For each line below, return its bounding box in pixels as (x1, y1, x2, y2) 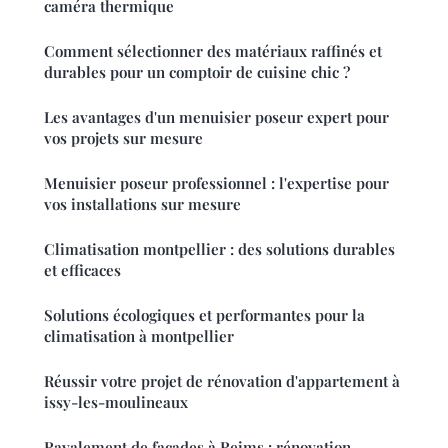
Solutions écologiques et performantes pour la (44, 304, 365, 325)
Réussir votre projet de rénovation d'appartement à (44, 370, 400, 391)
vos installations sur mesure (44, 193, 241, 214)
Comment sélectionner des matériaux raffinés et (44, 40, 382, 61)
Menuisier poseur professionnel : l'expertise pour (44, 172, 389, 193)
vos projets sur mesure (44, 127, 203, 148)
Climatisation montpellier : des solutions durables (44, 238, 395, 259)
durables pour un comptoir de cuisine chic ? (44, 61, 350, 82)
